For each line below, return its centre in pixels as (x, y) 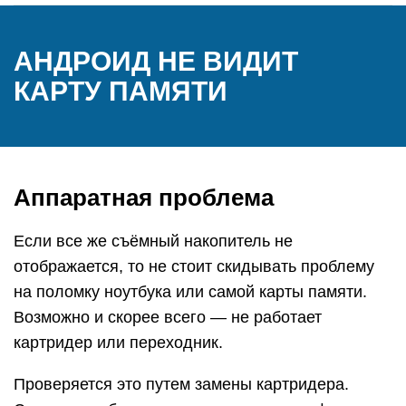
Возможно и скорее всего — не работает (168, 317)
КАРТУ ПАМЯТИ (121, 91)
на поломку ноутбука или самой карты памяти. (190, 292)
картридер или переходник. (118, 343)
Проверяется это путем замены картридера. (181, 384)
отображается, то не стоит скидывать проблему (194, 266)
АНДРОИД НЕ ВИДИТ (156, 61)
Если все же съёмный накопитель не (153, 241)
